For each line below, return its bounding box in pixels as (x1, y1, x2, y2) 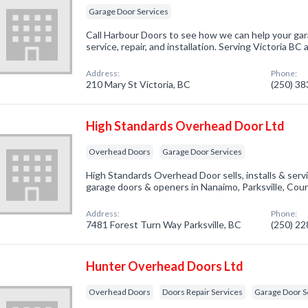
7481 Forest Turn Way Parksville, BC (86, 219, 242, 230)
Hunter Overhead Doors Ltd (86, 258, 244, 274)
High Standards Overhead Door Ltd (86, 118, 285, 133)
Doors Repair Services (162, 287, 243, 297)
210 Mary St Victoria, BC (86, 78, 191, 90)
